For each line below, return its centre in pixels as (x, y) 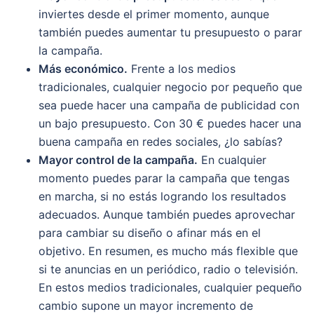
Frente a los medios (182, 68)
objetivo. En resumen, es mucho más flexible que (168, 251)
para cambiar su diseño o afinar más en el (150, 232)
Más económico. (83, 68)
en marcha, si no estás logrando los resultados (162, 196)
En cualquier (232, 159)
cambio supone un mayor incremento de (146, 305)
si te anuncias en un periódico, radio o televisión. (168, 269)
